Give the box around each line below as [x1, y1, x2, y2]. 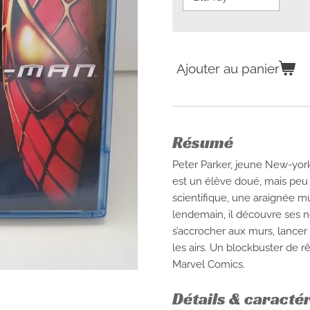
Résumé [172, 132, 233, 154]
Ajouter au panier [176, 61, 280, 77]
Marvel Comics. [172, 258, 245, 271]
